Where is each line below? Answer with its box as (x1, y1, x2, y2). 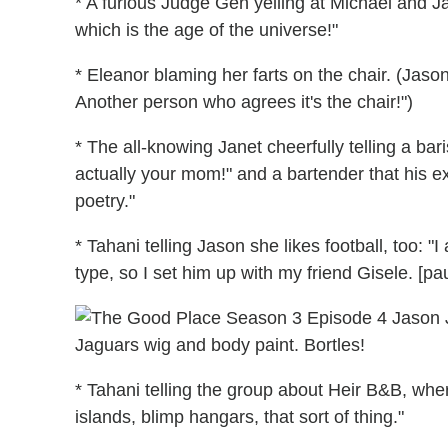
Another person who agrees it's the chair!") (75, 91, 413, 112)
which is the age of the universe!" (75, 19, 338, 40)
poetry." (75, 190, 135, 211)
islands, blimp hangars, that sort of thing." (75, 406, 404, 427)
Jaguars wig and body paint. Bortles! (75, 334, 365, 355)
